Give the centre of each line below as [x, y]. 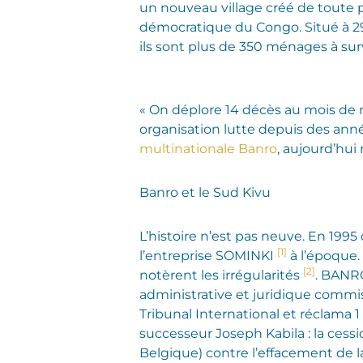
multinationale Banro [208, 148]
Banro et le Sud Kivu [205, 192]
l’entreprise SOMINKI [208, 255]
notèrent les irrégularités [221, 275]
